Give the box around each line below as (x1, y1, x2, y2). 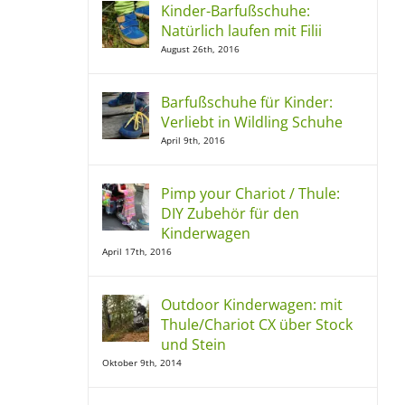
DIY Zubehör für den (161, 203, 299, 223)
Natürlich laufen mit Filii (161, 21, 322, 41)
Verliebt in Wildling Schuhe (161, 112, 343, 132)
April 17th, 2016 (102, 245, 172, 258)
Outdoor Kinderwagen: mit (161, 295, 343, 315)
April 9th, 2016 (161, 134, 225, 146)
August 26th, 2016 (161, 42, 240, 55)
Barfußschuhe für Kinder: (161, 92, 333, 112)
